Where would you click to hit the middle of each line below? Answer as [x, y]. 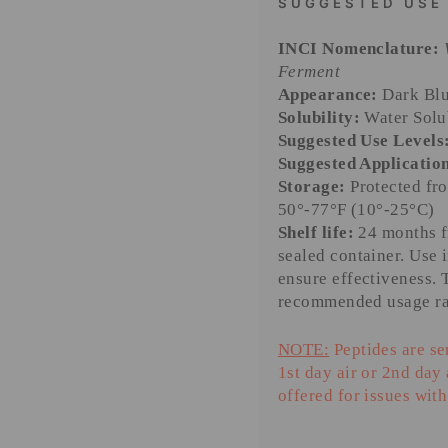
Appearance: [328, 95]
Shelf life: [316, 233]
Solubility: [319, 118]
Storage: [312, 187]
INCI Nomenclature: [359, 49]
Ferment [309, 72]
